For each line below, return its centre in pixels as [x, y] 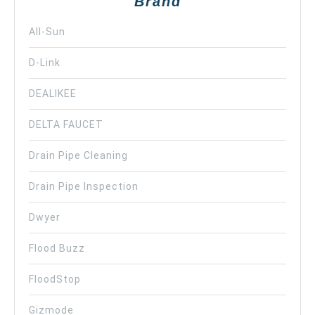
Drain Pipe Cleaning [78, 155]
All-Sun [47, 31]
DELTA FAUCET [66, 124]
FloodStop [55, 279]
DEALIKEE [53, 93]
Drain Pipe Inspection [84, 186]
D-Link [45, 62]
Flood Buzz [57, 248]
